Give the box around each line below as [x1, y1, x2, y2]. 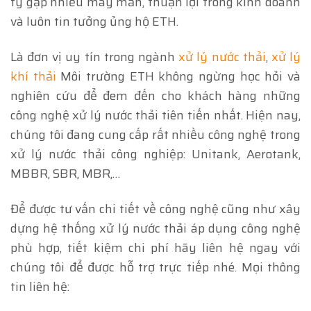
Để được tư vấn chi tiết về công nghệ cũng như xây [10, 199, 301, 219]
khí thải [10, 66, 56, 86]
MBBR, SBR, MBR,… [10, 163, 120, 183]
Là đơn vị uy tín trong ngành [10, 47, 179, 67]
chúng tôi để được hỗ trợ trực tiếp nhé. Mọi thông [10, 257, 301, 277]
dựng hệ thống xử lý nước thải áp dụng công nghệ [10, 218, 301, 238]
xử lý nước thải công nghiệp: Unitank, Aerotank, [10, 144, 301, 164]
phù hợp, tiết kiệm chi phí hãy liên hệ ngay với [10, 237, 301, 258]
